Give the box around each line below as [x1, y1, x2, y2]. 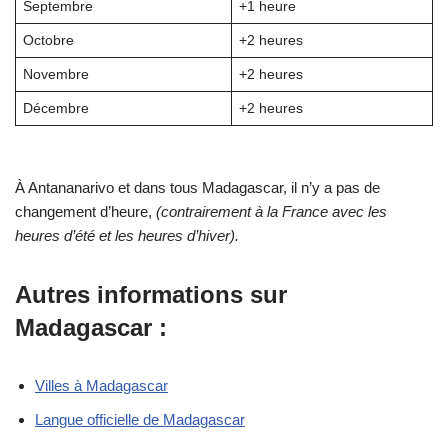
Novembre [22, 66, 89, 82]
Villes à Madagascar [35, 376, 168, 394]
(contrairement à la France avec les [156, 202, 387, 220]
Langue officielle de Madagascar [35, 410, 245, 428]
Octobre [22, 32, 74, 48]
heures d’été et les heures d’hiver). [15, 226, 239, 244]
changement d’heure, [15, 202, 156, 220]
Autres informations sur [15, 280, 287, 308]
